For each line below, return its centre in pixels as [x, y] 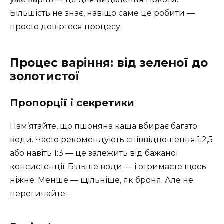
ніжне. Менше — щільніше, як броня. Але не [102, 180]
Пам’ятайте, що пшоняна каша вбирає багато [104, 126]
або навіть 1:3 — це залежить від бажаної [94, 153]
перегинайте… [40, 193]
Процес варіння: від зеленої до [109, 63]
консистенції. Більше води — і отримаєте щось [108, 166]
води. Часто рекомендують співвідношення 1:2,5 [111, 139]
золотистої [45, 76]
